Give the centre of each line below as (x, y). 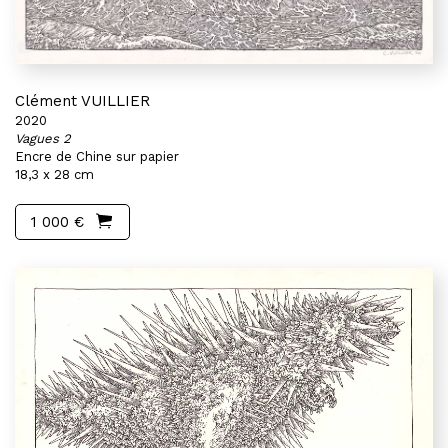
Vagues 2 (43, 138)
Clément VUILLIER (82, 101)
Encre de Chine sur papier (97, 156)
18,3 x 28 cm (54, 174)
